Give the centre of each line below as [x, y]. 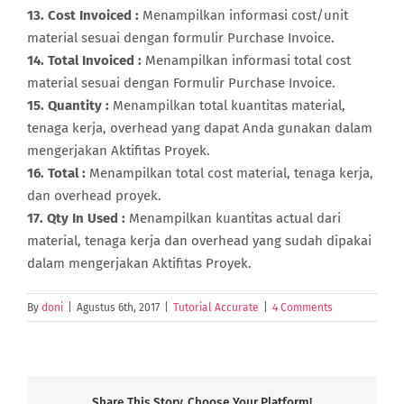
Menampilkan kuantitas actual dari [233, 218]
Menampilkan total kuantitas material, [227, 105]
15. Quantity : [68, 105]
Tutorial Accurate [216, 307]
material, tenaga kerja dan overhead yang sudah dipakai [199, 240]
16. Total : [56, 173]
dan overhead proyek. [94, 195]
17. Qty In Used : [76, 218]
